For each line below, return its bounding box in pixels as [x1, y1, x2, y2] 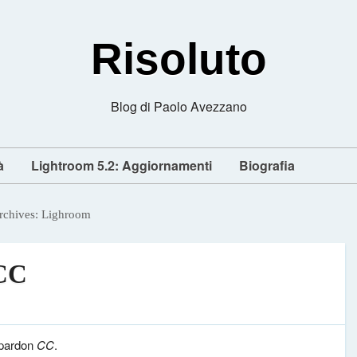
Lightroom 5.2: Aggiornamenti [31, 156, 212, 175]
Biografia [239, 156, 295, 175]
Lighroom [41, 208, 92, 221]
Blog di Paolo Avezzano [110, 97, 247, 116]
